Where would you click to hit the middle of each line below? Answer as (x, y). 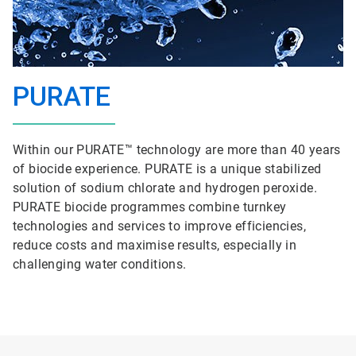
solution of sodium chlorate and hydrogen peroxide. (165, 188)
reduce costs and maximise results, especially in (155, 245)
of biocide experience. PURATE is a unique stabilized (167, 169)
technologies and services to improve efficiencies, (159, 226)
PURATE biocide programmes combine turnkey (150, 207)
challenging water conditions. (100, 264)
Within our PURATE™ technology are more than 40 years (177, 150)
